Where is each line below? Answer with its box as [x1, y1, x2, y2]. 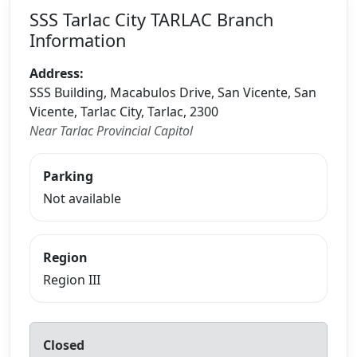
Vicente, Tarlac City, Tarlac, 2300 [29, 102, 218, 120]
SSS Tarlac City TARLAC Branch [29, 7, 273, 31]
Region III [43, 270, 100, 288]
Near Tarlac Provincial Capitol [29, 121, 193, 139]
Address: [29, 64, 84, 82]
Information [29, 28, 126, 52]
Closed [43, 335, 84, 354]
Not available [43, 189, 121, 207]
